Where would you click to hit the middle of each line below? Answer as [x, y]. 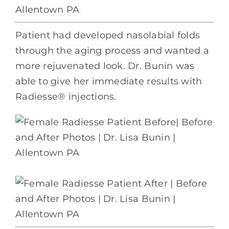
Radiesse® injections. [66, 96]
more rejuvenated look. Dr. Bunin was [105, 66]
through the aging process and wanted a [112, 50]
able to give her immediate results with [109, 81]
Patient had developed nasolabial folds [108, 35]
